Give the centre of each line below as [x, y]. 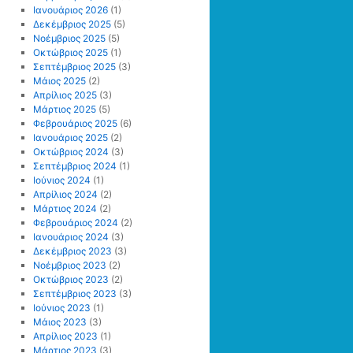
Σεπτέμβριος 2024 [74, 166]
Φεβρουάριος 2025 [75, 123]
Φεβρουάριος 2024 [75, 223]
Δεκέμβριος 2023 [72, 251]
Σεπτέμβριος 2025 [74, 67]
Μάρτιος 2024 [65, 208]
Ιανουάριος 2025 [70, 137]
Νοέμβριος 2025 [69, 38]
